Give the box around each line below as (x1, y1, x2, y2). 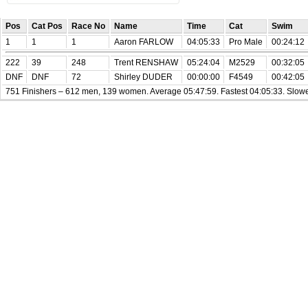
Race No (71, 21, 105, 32)
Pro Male (228, 37, 263, 47)
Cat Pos (31, 21, 63, 32)
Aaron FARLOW (113, 37, 173, 47)
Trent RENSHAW (113, 58, 178, 68)
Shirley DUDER (113, 72, 173, 82)
